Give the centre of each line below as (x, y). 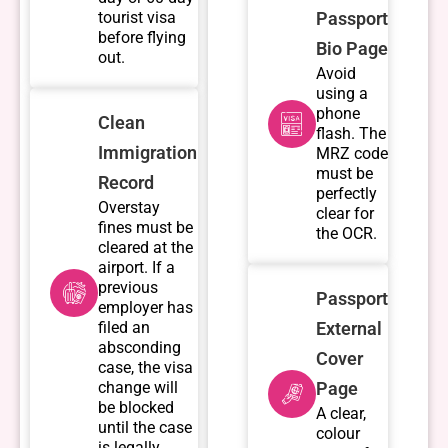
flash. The (350, 133)
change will (138, 387)
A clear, (340, 413)
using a (341, 93)
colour (337, 433)
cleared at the (145, 247)
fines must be (145, 227)
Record (126, 182)
